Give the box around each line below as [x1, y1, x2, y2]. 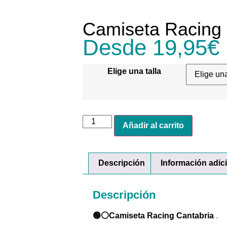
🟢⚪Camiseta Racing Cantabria [93, 211, 214, 220]
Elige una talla [107, 66, 162, 75]
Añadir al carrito [123, 121, 184, 130]
